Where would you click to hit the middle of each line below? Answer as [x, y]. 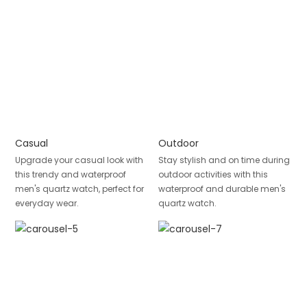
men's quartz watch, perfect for [79, 188]
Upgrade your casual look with [79, 160]
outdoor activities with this [213, 174]
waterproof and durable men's [222, 188]
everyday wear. [47, 203]
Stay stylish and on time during [224, 160]
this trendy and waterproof [70, 174]
